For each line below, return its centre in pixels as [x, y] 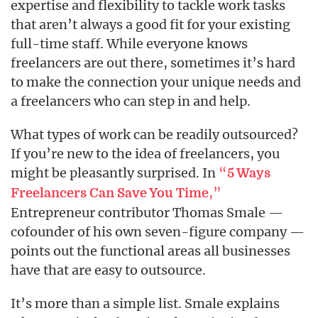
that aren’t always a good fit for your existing [150, 24]
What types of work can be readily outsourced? [154, 135]
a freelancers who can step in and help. [131, 101]
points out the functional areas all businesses [150, 251]
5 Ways [249, 173]
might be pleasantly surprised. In [115, 173]
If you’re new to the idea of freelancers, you [145, 154]
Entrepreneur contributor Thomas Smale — [147, 213]
